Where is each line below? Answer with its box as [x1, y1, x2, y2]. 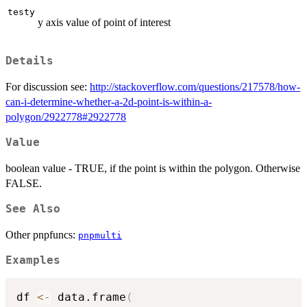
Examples [5, 254, 60, 267]
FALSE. [5, 177, 42, 189]
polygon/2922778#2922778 [5, 110, 126, 123]
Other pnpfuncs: [5, 228, 78, 241]
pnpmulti [78, 230, 122, 241]
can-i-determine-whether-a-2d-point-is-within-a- [5, 95, 212, 108]
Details [5, 54, 53, 67]
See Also [5, 202, 60, 215]
